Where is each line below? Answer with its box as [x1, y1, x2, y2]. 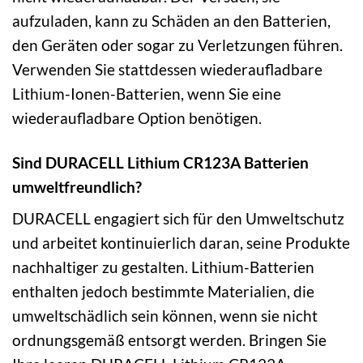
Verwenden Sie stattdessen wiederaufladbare [12, 59, 322, 79]
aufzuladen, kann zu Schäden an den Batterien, [12, 11, 331, 30]
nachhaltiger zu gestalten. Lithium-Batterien [12, 258, 314, 277]
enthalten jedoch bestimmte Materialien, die [12, 282, 314, 301]
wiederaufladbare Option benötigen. [12, 108, 262, 127]
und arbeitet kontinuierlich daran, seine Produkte [12, 233, 350, 253]
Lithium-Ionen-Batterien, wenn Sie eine [12, 83, 281, 103]
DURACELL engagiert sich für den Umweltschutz [12, 209, 344, 228]
